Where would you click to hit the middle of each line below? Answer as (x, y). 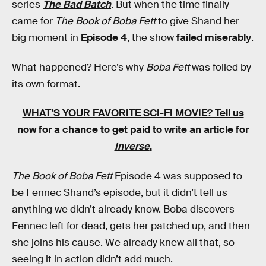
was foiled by (220, 67)
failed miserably (214, 38)
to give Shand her (199, 21)
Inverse (132, 147)
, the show (152, 38)
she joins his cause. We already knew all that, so (123, 242)
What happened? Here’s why (79, 67)
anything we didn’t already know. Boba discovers (123, 209)
